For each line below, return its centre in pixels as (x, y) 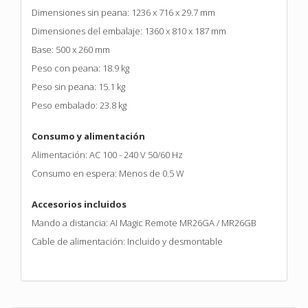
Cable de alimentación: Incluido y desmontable (127, 241)
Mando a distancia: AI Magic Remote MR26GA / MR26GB (144, 222)
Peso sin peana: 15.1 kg (78, 86)
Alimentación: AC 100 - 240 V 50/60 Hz (107, 154)
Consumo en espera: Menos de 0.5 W (108, 173)
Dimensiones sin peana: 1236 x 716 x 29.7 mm (123, 12)
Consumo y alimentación (88, 136)
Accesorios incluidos (79, 204)
